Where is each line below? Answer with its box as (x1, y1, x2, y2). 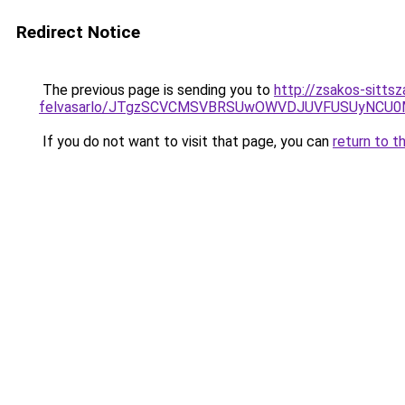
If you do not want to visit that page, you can (39, 133, 333, 150)
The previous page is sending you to (39, 81, 274, 99)
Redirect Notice (16, 22, 140, 42)
